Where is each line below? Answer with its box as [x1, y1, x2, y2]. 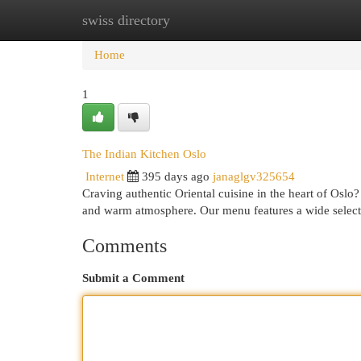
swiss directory [82, 12, 170, 28]
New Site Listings [161, 14, 249, 27]
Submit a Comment [82, 272, 185, 284]
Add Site [273, 14, 317, 27]
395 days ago [142, 170, 210, 183]
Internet [85, 170, 124, 183]
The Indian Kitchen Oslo [82, 147, 206, 160]
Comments [82, 235, 167, 256]
